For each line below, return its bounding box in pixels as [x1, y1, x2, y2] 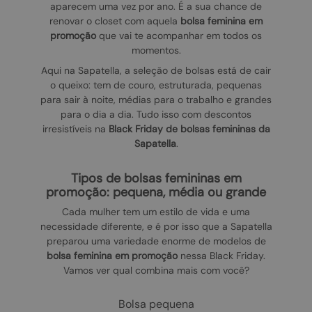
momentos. [131, 44, 181, 57]
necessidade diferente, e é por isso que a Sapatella [40, 220, 272, 233]
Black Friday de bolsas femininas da [108, 123, 270, 136]
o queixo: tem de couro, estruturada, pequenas [50, 79, 262, 92]
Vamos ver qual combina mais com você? [63, 264, 249, 277]
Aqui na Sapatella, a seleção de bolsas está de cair [41, 64, 271, 77]
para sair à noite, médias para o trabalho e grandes [40, 93, 272, 107]
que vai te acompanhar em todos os [96, 29, 262, 42]
